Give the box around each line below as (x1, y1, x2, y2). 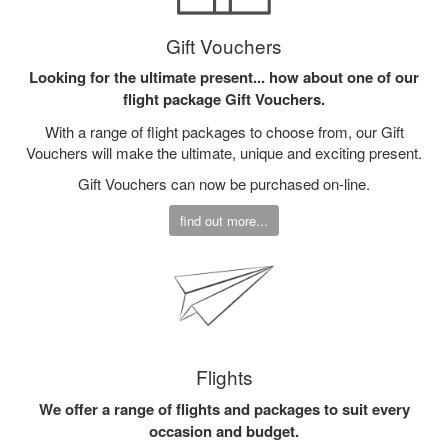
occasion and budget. (149, 419, 299, 442)
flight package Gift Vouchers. (123, 88, 325, 111)
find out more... (180, 210, 268, 230)
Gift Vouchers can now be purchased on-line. (78, 173, 370, 195)
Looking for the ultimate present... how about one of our (29, 66, 419, 89)
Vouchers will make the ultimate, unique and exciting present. (26, 141, 422, 163)
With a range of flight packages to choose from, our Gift (44, 120, 404, 142)
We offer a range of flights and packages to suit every (38, 397, 410, 420)
